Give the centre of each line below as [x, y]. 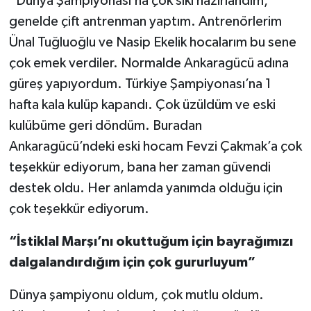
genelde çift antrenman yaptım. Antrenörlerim [145, 21]
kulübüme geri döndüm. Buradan [105, 125]
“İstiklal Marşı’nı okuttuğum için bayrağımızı [151, 241]
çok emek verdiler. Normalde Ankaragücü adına [149, 63]
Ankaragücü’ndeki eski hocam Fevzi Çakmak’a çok [155, 146]
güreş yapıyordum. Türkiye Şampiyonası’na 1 [140, 84]
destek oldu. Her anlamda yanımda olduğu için [145, 188]
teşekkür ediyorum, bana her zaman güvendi [140, 167]
